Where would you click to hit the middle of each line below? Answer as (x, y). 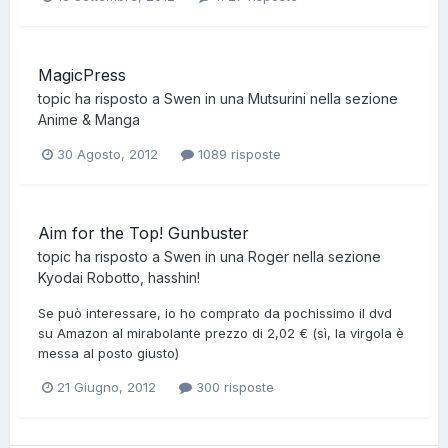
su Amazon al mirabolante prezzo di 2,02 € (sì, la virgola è (221, 332)
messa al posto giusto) (108, 352)
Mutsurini (277, 98)
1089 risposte (237, 153)
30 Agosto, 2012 (107, 153)
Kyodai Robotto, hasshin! (119, 277)
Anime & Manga (89, 119)
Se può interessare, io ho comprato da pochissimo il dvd (215, 312)
